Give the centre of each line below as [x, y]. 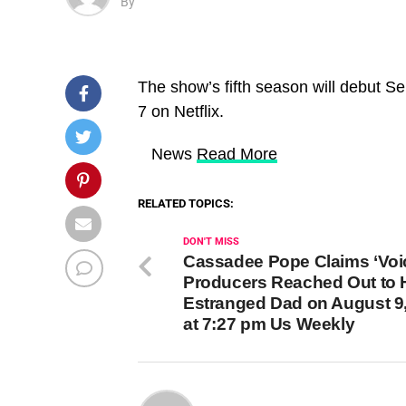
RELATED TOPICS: [186, 203]
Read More [237, 154]
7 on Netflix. [183, 111]
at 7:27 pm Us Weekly [269, 324]
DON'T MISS [211, 241]
